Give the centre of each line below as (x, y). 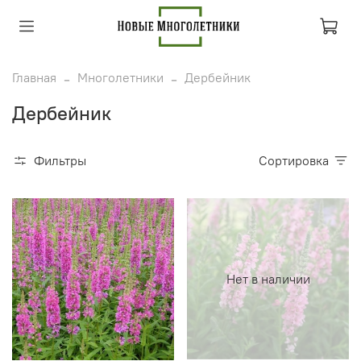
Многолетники (120, 77)
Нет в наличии (268, 279)
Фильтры (60, 160)
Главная (34, 77)
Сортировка (298, 160)
